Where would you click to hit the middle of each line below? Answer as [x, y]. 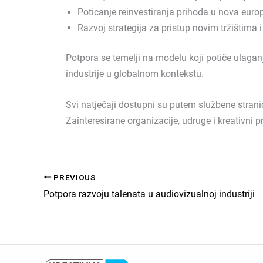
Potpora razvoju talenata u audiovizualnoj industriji [149, 194]
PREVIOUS [74, 177]
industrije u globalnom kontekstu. [135, 74]
